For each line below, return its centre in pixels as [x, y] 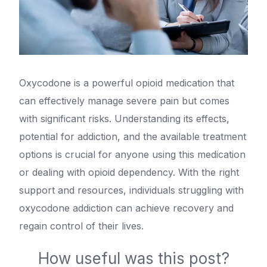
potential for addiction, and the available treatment [133, 136]
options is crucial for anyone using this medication [132, 154]
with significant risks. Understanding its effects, [124, 118]
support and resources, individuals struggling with [131, 190]
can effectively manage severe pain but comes [124, 100]
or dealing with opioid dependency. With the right [129, 172]
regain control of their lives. [81, 226]
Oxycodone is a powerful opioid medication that [127, 83]
